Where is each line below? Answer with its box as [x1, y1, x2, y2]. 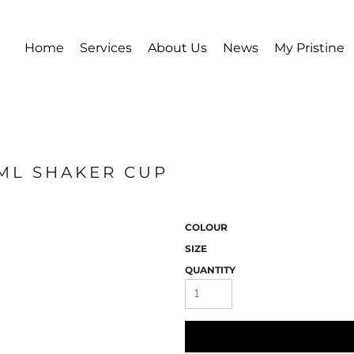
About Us [147, 40, 207, 55]
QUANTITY [185, 264, 235, 277]
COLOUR [185, 221, 228, 234]
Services [79, 40, 132, 55]
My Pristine [273, 40, 345, 55]
